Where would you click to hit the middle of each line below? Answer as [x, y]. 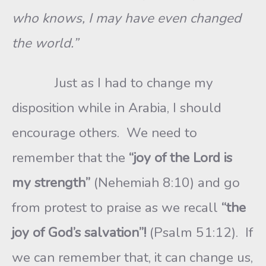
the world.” [45, 43]
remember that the [70, 158]
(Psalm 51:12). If [199, 232]
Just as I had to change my [113, 83]
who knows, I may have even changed [126, 18]
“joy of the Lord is [180, 158]
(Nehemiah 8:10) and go [165, 183]
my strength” [51, 183]
